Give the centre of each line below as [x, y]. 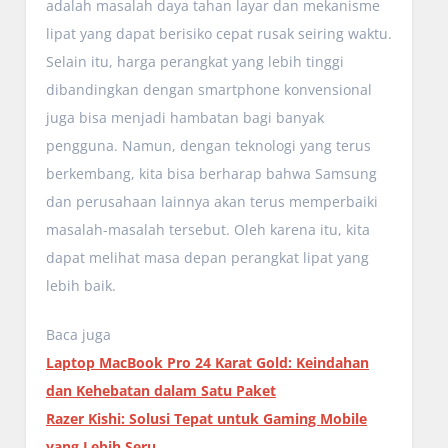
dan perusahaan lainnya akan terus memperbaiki [211, 201]
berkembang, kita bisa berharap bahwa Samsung [211, 173]
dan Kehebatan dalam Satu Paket [160, 390]
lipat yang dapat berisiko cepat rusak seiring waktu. [218, 33]
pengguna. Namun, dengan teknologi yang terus [208, 145]
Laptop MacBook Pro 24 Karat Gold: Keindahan [207, 362]
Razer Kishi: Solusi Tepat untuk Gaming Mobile [206, 418]
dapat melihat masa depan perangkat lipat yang [207, 257]
